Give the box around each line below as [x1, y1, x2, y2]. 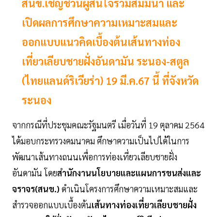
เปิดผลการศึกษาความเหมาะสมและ [22, 15, 177, 30]
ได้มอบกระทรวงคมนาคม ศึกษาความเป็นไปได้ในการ [12, 135, 189, 147]
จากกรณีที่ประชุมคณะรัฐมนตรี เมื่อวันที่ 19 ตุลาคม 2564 [12, 119, 204, 131]
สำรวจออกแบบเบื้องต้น [12, 199, 92, 211]
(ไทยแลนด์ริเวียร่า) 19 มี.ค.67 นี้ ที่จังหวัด [22, 74, 199, 88]
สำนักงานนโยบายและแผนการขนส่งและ [57, 167, 201, 179]
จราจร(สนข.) [12, 183, 62, 195]
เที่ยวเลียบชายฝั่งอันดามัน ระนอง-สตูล [22, 54, 189, 68]
